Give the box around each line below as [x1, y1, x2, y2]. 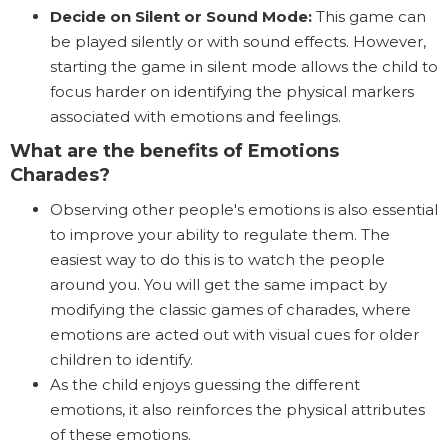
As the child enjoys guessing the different [50, 375, 360, 395]
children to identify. [50, 350, 193, 370]
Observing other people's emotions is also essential [50, 200, 438, 220]
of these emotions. [50, 425, 191, 445]
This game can [316, 7, 426, 27]
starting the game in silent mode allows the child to [50, 57, 438, 77]
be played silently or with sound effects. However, [50, 32, 426, 52]
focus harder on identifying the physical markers [50, 82, 414, 102]
